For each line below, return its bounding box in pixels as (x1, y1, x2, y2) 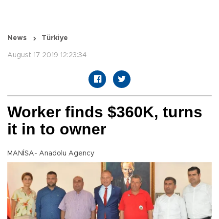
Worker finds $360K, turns (7, 103, 202, 121)
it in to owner (7, 120, 106, 138)
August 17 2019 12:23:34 (7, 52, 87, 59)
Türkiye (42, 35, 68, 42)
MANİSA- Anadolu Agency (7, 150, 94, 157)
